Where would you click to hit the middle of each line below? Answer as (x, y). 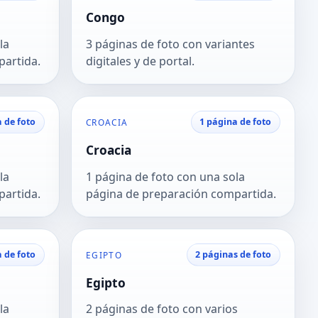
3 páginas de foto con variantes (170, 44)
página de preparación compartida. (181, 193)
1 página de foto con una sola (165, 176)
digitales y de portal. (140, 61)
